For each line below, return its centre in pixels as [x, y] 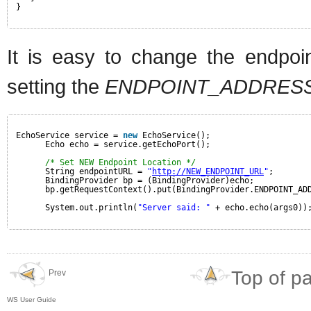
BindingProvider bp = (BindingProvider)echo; [150, 180]
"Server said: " [174, 207]
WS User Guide [32, 300]
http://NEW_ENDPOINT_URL [208, 171]
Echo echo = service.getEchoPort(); [128, 144]
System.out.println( [91, 207]
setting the [56, 86]
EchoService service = [69, 135]
